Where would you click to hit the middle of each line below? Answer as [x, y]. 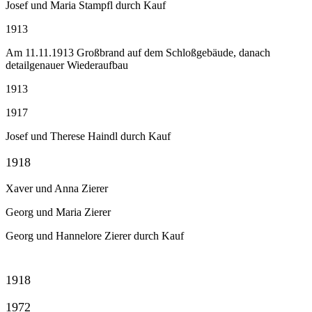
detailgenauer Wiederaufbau [67, 65]
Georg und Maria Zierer [58, 212]
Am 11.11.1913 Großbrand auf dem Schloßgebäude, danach [138, 53]
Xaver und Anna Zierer [57, 189]
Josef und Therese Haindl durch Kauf [88, 136]
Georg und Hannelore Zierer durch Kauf [95, 236]
